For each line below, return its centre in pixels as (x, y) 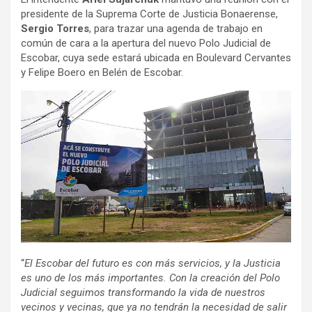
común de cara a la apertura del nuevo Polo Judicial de (146, 43)
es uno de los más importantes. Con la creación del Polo (150, 278)
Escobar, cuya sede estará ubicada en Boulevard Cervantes (156, 57)
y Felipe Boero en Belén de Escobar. (103, 72)
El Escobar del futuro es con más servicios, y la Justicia (153, 264)
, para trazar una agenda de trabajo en (176, 28)
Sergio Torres (55, 28)
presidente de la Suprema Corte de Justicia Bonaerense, (149, 14)
